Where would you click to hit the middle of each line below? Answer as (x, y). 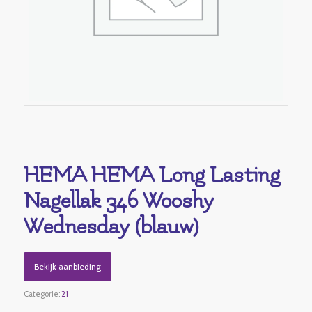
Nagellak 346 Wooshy (118, 201)
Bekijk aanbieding (67, 266)
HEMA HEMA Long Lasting (151, 175)
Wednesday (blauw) (111, 226)
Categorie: (42, 294)
